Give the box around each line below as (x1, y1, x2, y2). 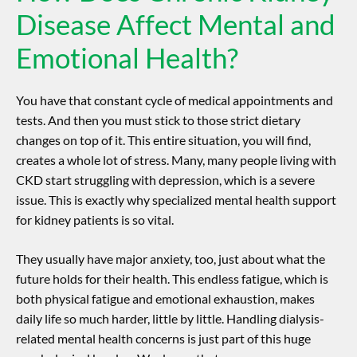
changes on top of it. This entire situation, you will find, (16, 132, 311, 148)
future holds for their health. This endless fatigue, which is (16, 271, 328, 287)
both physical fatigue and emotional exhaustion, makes (16, 291, 315, 307)
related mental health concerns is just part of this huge (16, 331, 311, 347)
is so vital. (119, 212, 174, 228)
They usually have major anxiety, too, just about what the (16, 251, 325, 267)
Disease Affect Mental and (16, 7, 335, 41)
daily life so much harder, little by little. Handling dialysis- (16, 311, 324, 327)
